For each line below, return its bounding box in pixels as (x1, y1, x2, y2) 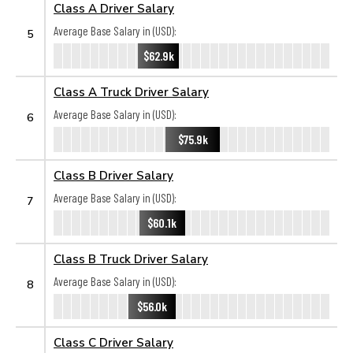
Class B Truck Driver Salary (54, 251, 208, 266)
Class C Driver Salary (54, 335, 173, 349)
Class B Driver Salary (54, 168, 173, 182)
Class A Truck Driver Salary (54, 84, 209, 98)
